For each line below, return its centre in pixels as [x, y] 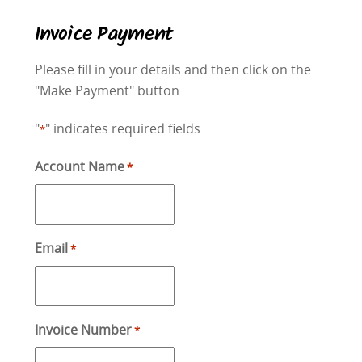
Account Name [79, 167]
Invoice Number [83, 330]
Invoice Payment [103, 36]
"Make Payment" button [107, 90]
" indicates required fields [122, 128]
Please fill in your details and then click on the [173, 69]
